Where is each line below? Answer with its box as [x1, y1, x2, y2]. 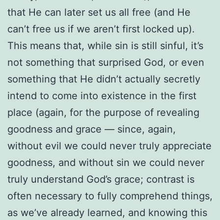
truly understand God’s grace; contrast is [7, 173, 194, 185]
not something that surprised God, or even [7, 56, 204, 68]
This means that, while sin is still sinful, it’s [7, 39, 203, 52]
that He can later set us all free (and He [7, 6, 191, 18]
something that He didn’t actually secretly [7, 73, 200, 85]
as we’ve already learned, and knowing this [7, 206, 207, 219]
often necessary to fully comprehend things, [7, 190, 213, 202]
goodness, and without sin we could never [7, 156, 204, 168]
